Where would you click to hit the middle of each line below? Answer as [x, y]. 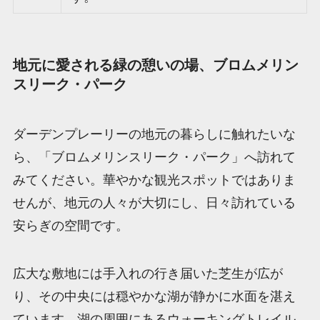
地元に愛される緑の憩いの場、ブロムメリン [155, 65]
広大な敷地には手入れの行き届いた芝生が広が [147, 274]
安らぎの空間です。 [70, 225]
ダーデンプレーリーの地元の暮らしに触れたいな [154, 134]
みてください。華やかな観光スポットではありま [154, 180]
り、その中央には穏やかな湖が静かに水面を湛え [154, 297]
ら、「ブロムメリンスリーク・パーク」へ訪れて [154, 157]
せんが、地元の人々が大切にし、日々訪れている [154, 202]
